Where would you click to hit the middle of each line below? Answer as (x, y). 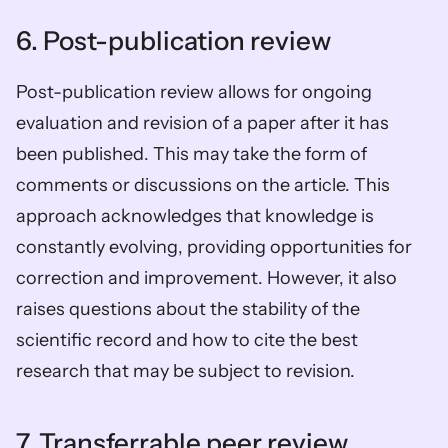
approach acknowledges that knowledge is (195, 215)
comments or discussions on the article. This (203, 184)
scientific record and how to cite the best (187, 339)
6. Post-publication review (173, 40)
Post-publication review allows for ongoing (194, 91)
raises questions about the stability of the (188, 308)
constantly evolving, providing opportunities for (214, 246)
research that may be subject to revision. (187, 370)
